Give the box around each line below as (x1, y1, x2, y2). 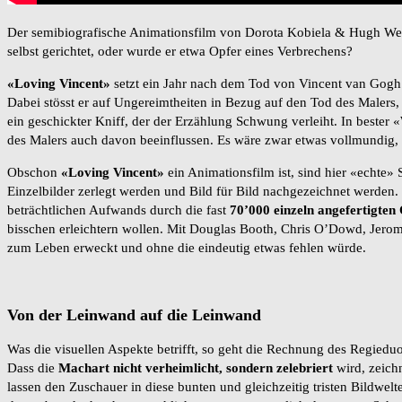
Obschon (7, 165, 61, 180)
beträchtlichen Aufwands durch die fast (7, 203, 230, 218)
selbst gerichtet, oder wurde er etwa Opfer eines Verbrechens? (7, 44, 353, 59)
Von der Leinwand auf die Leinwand (7, 305, 261, 324)
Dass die (7, 361, 58, 376)
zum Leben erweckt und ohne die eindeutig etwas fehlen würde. (7, 240, 366, 256)
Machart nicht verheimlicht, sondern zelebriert (58, 361, 333, 376)
